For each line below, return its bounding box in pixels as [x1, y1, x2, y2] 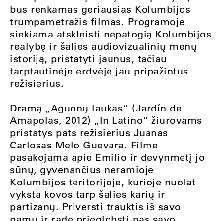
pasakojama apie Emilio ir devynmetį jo [10, 151, 205, 164]
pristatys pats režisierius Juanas [10, 126, 168, 139]
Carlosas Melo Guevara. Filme [10, 139, 158, 151]
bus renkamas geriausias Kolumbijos [10, 3, 190, 16]
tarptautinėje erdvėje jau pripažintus [10, 65, 188, 77]
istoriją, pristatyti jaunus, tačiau [10, 52, 167, 65]
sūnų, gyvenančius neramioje [10, 163, 154, 176]
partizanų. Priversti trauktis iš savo [10, 200, 181, 213]
